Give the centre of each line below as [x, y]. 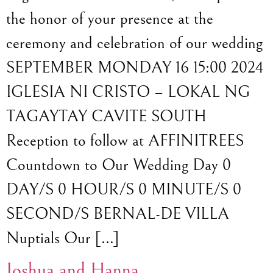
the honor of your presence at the [110, 19]
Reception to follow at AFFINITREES [125, 140]
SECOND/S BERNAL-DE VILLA [118, 214]
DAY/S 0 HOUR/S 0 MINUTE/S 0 [124, 189]
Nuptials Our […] [62, 238]
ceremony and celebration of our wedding [134, 43]
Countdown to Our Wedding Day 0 [119, 165]
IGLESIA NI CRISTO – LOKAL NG [128, 92]
